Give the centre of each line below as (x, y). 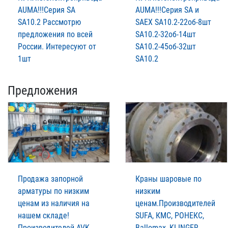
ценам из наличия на (54, 203)
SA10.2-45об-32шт (166, 46)
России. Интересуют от (57, 46)
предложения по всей (55, 34)
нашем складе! (44, 215)
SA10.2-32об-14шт (166, 34)
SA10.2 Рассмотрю (49, 22)
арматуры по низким (53, 191)
